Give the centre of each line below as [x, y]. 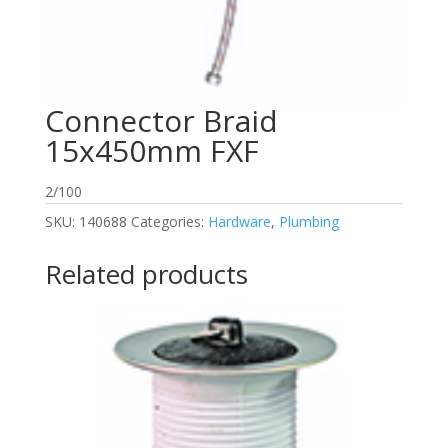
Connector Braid [161, 121]
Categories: [169, 222]
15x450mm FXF [151, 151]
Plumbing [308, 222]
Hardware [239, 222]
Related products [146, 274]
